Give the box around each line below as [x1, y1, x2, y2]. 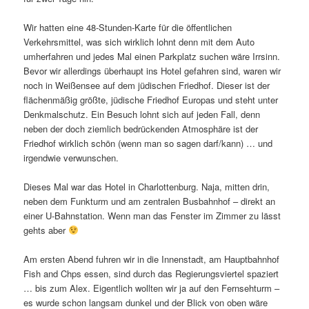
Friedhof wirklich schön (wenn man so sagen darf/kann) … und [23, 136, 273, 150]
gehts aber [23, 223, 69, 237]
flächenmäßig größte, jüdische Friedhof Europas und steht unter [23, 92, 279, 106]
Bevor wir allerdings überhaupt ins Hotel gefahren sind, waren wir [23, 63, 281, 77]
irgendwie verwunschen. [23, 150, 119, 164]
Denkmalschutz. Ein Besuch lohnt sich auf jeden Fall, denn [23, 107, 261, 121]
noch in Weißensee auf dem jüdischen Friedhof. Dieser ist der [23, 78, 270, 92]
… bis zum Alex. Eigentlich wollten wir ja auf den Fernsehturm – [23, 281, 280, 295]
